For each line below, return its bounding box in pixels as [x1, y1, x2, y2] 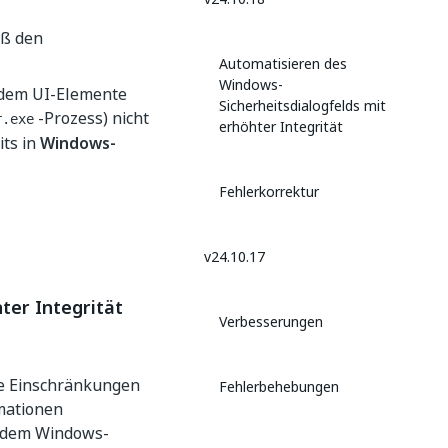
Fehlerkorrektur [219, 181, 319, 202]
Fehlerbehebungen [219, 376, 339, 397]
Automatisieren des [219, 53, 347, 74]
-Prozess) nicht [34, 106, 149, 130]
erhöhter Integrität [219, 116, 343, 137]
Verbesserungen [219, 311, 323, 332]
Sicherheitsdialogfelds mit [219, 95, 386, 116]
